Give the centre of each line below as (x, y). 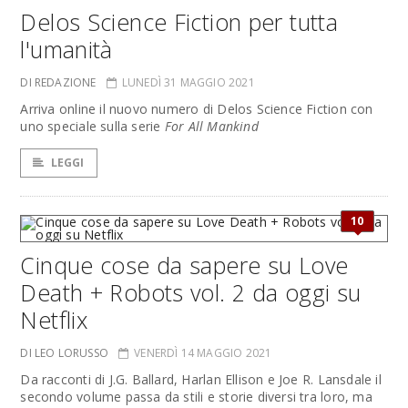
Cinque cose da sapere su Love (184, 265)
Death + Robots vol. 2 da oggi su (191, 292)
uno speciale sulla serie (92, 126)
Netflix (54, 320)
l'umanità (66, 49)
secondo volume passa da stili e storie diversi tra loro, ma (196, 397)
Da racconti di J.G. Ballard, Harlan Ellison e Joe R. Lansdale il (201, 379)
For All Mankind (211, 126)
